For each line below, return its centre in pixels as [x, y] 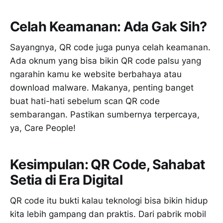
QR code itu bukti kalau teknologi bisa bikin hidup [109, 201]
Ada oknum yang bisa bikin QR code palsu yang [106, 61]
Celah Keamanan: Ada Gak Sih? [109, 26]
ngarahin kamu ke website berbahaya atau [96, 74]
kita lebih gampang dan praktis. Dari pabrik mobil [108, 214]
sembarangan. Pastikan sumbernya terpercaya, [105, 115]
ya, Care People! [43, 128]
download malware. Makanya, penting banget [102, 88]
